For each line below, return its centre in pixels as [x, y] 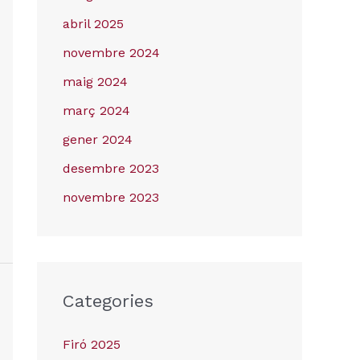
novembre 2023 [111, 197]
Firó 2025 [92, 344]
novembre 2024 [111, 53]
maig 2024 [95, 82]
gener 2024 [98, 139]
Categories [108, 301]
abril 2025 [93, 24]
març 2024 [96, 110]
